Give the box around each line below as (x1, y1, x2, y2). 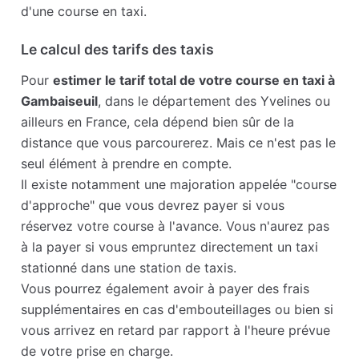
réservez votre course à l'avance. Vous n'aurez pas (21, 218, 330, 235)
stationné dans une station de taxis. (21, 260, 237, 276)
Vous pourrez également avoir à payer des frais (21, 280, 310, 297)
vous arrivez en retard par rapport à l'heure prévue (21, 322, 331, 339)
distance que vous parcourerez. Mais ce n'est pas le (21, 135, 337, 151)
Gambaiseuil (21, 93, 99, 110)
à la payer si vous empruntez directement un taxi (21, 239, 319, 256)
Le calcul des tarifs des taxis (21, 41, 215, 58)
